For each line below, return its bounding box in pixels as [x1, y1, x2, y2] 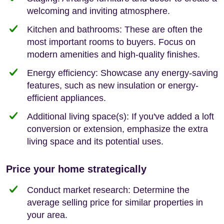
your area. [27, 209, 67, 220]
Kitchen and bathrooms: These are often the [27, 24, 202, 34]
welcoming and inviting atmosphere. [27, 5, 170, 16]
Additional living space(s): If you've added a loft [27, 111, 214, 121]
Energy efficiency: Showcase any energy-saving [27, 67, 218, 78]
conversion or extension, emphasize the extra [27, 123, 208, 134]
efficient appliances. [27, 92, 106, 103]
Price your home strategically [6, 163, 146, 174]
